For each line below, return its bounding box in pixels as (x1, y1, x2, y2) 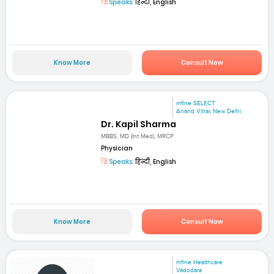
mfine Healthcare (176, 259, 223, 267)
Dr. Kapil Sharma (101, 117, 177, 130)
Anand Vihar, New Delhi (176, 107, 242, 115)
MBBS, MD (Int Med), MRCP (101, 133, 174, 140)
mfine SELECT (176, 99, 216, 107)
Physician (101, 144, 133, 153)
